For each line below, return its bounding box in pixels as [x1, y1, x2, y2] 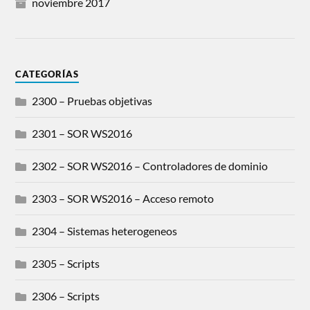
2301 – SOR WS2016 [32, 126, 133, 140]
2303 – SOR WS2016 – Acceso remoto [32, 191, 215, 205]
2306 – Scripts [32, 289, 100, 302]
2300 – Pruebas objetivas [32, 93, 153, 107]
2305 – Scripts [32, 256, 100, 270]
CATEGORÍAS [15, 68, 80, 80]
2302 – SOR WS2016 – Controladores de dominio [32, 158, 268, 172]
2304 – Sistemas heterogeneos [32, 224, 178, 237]
